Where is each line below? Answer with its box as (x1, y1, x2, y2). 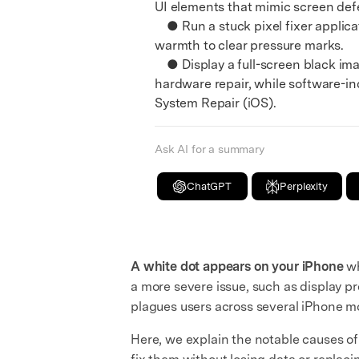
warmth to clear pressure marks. (155, 38, 345, 53)
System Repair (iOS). (155, 95, 276, 111)
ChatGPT (187, 180, 232, 192)
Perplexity (280, 180, 328, 192)
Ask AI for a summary (155, 143, 264, 155)
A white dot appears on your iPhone (131, 259, 344, 274)
